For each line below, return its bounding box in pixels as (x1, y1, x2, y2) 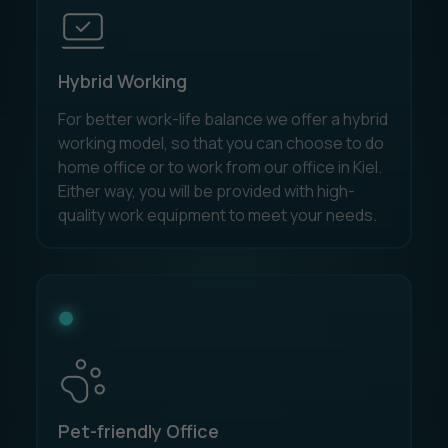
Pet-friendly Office (57, 418, 219, 443)
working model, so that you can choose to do (57, 131, 384, 154)
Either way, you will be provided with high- (57, 179, 355, 202)
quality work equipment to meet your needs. (57, 203, 377, 226)
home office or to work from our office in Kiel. (57, 155, 382, 178)
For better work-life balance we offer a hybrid (57, 107, 388, 130)
